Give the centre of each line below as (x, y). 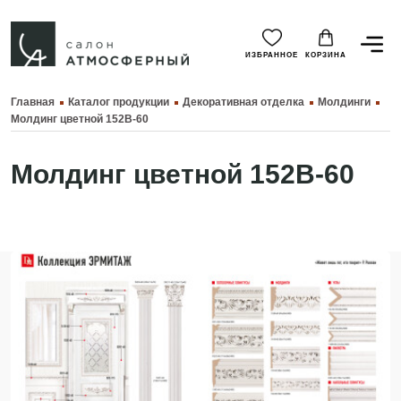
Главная (33, 102)
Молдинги (344, 102)
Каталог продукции (119, 102)
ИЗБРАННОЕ (272, 55)
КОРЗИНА (326, 55)
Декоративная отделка (243, 102)
